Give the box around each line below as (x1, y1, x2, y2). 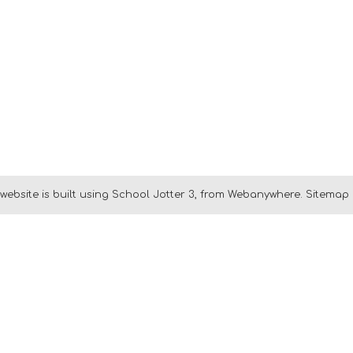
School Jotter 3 (112, 189, 195, 200)
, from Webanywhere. (195, 189, 306, 200)
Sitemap (306, 189, 349, 200)
